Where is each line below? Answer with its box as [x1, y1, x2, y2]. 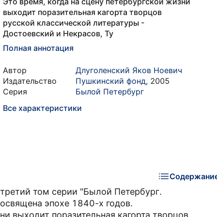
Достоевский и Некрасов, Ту [3, 29, 113, 38]
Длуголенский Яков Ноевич [76, 65, 182, 75]
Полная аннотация [3, 43, 74, 53]
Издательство [3, 76, 57, 86]
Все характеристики [3, 103, 82, 113]
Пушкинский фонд [76, 76, 146, 86]
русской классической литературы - [3, 18, 144, 28]
